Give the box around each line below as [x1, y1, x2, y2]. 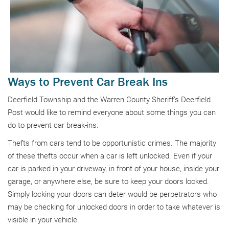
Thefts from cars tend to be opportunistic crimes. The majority [8, 139, 216, 148]
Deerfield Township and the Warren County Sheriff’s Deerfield [8, 95, 211, 104]
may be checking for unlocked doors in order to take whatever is [8, 202, 220, 212]
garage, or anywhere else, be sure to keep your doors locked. [8, 177, 209, 186]
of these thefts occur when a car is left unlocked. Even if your [8, 151, 212, 161]
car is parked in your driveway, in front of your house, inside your [8, 164, 219, 173]
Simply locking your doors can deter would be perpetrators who [8, 190, 217, 199]
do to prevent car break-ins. [8, 121, 99, 130]
